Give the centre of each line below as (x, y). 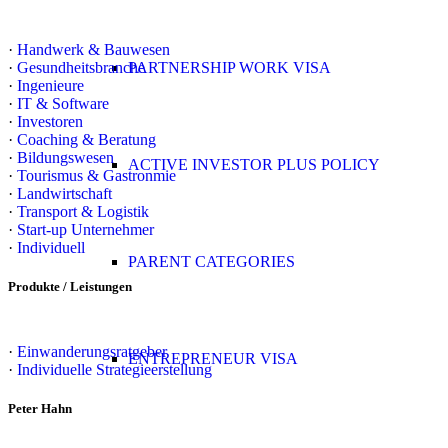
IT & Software (63, 103)
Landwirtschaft (64, 193)
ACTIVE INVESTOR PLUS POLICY (254, 164)
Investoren (50, 121)
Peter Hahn (40, 409)
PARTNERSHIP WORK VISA (229, 67)
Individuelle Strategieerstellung (114, 369)
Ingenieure (50, 85)
